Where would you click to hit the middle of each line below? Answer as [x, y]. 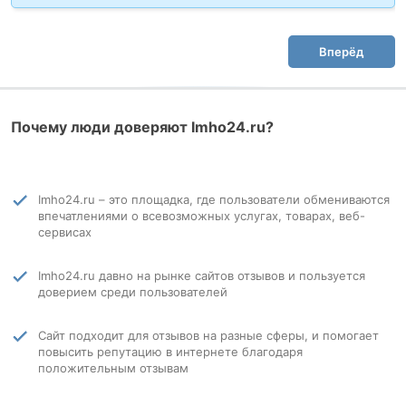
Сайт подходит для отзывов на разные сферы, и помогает [208, 335]
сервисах [65, 232]
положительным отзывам [113, 368]
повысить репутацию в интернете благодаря [170, 352]
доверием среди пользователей [133, 292]
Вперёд [342, 52]
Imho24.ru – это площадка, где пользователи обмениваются [214, 199]
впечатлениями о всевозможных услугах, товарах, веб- [202, 216]
